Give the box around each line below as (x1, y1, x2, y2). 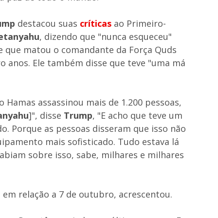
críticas (80, 17, 111, 29)
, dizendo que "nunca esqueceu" (39, 30, 172, 42)
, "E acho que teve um (92, 109, 182, 121)
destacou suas (15, 17, 80, 29)
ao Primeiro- (111, 17, 166, 29)
